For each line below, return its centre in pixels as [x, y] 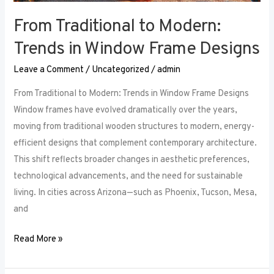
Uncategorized [121, 70]
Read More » [39, 239]
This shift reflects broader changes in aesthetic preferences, [132, 160]
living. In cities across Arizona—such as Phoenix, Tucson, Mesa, [135, 193]
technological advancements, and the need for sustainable [128, 176]
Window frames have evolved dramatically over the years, [126, 110]
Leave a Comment [49, 70]
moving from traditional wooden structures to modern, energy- [134, 127]
